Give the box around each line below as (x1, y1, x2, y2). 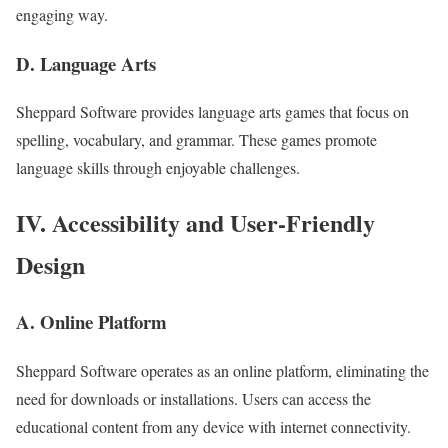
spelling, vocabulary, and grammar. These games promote (16, 129, 377, 151)
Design (16, 247, 85, 283)
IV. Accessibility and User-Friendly (16, 205, 375, 241)
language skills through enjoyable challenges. (16, 157, 300, 179)
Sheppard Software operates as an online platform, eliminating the (16, 359, 429, 381)
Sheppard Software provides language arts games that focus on (16, 101, 409, 123)
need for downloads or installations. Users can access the (16, 387, 371, 409)
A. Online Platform (16, 308, 167, 336)
